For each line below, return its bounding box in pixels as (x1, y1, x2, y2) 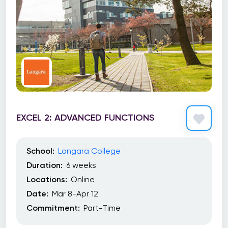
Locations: (26, 175, 67, 184)
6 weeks (66, 160, 96, 170)
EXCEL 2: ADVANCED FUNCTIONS (16, 111, 154, 123)
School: (26, 146, 54, 156)
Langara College (58, 146, 121, 156)
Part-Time (83, 203, 121, 213)
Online (71, 175, 95, 184)
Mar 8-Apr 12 (52, 189, 98, 198)
